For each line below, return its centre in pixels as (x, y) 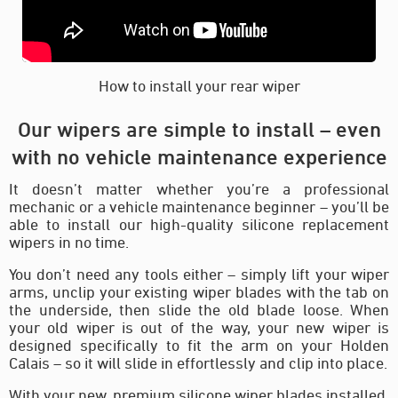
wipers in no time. (69, 241)
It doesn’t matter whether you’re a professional (199, 188)
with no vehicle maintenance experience (199, 156)
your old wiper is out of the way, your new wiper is (199, 326)
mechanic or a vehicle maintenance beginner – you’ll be (199, 206)
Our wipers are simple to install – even (199, 128)
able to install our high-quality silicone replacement (199, 223)
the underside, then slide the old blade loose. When (199, 309)
